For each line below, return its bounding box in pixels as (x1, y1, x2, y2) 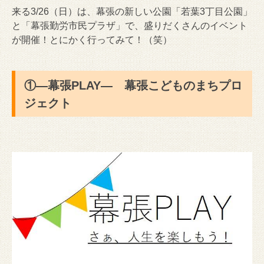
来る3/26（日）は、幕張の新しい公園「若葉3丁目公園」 (12, 6, 252, 16)
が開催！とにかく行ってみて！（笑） (12, 34, 172, 45)
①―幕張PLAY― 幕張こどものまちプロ (24, 78, 242, 92)
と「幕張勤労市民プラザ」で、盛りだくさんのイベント (12, 20, 247, 31)
